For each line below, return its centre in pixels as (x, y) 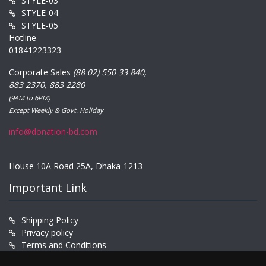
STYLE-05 (40, 26)
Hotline (23, 38)
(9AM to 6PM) (29, 98)
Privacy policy (47, 233)
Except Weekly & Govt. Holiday (56, 110)
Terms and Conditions (64, 245)
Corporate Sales (41, 72)
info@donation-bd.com (53, 132)
